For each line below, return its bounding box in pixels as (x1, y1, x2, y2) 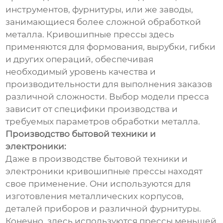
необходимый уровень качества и (5, 66, 156, 77)
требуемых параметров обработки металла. (5, 116, 201, 126)
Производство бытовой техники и (5, 128, 156, 139)
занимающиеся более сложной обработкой (5, 16, 202, 27)
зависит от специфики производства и (5, 104, 178, 114)
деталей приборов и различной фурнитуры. (5, 203, 202, 214)
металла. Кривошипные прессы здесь (5, 29, 175, 39)
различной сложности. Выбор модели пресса (5, 91, 210, 102)
